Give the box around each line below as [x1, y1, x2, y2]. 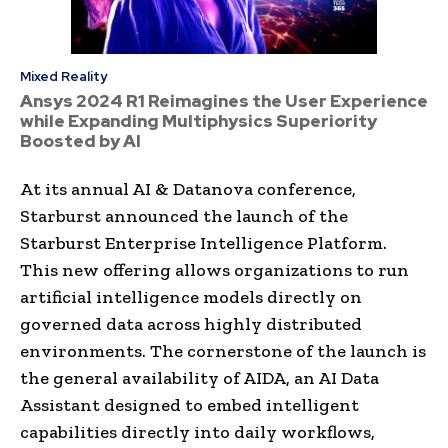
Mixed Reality [20, 67, 107, 85]
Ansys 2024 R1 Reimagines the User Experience [20, 89, 428, 112]
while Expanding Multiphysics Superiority [20, 109, 377, 132]
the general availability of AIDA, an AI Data [20, 366, 379, 389]
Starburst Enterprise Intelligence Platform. [20, 231, 387, 254]
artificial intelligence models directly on [20, 285, 362, 308]
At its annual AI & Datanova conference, [20, 177, 356, 200]
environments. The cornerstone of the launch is [20, 339, 426, 362]
